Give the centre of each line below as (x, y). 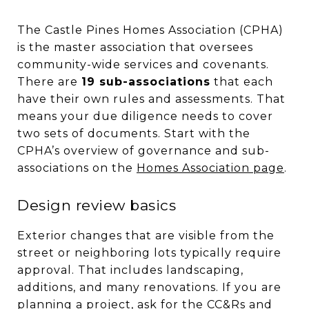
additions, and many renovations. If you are (149, 287)
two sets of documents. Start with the (134, 133)
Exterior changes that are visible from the (146, 235)
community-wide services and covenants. (143, 64)
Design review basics (97, 205)
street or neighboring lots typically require (149, 252)
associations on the (77, 168)
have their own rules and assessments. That (151, 99)
